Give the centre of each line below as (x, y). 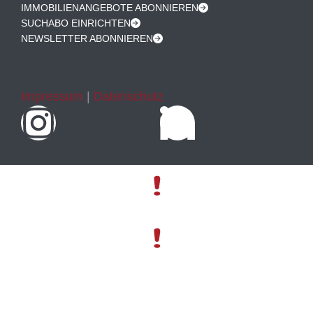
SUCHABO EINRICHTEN (76, 23)
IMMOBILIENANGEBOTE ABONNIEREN (110, 7)
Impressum (52, 96)
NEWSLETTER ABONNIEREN (87, 38)
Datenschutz (129, 96)
